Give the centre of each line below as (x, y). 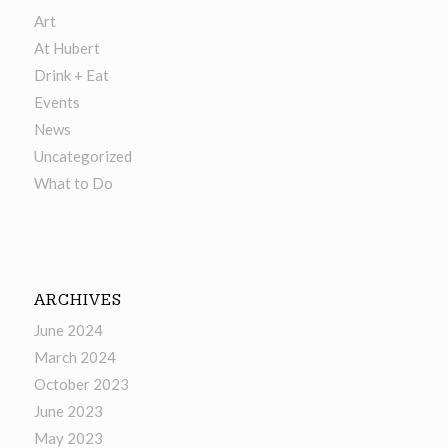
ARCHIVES (77, 300)
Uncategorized (82, 156)
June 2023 (68, 411)
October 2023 (81, 384)
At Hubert (66, 48)
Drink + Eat (71, 75)
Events (56, 102)
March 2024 (74, 357)
